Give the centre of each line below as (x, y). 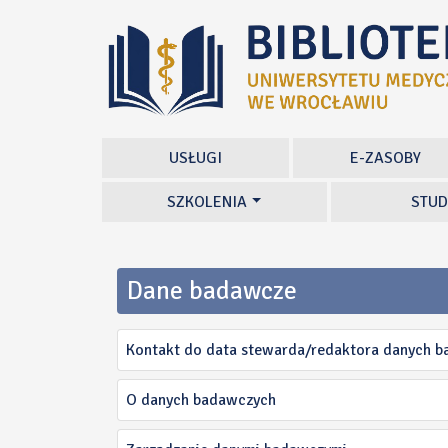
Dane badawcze (212, 290)
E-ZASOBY (386, 158)
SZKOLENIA (207, 202)
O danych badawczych (201, 400)
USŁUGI (195, 158)
